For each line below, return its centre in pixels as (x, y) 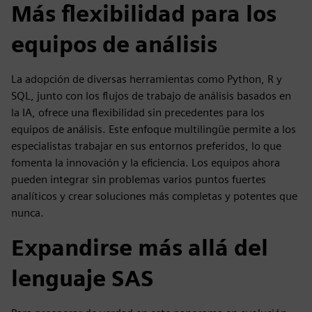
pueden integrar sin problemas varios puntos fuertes (139, 179)
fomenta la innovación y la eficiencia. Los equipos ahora (146, 163)
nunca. (28, 213)
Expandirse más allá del (140, 248)
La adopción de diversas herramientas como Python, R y (147, 79)
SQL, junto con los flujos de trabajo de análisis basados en (151, 96)
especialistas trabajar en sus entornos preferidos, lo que (146, 146)
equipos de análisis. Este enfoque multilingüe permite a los (154, 129)
